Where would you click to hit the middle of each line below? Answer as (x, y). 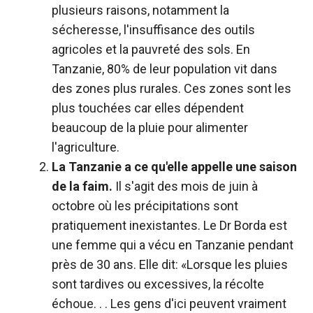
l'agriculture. (86, 147)
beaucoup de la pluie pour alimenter (150, 127)
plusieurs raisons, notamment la (140, 10)
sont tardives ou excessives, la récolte (158, 284)
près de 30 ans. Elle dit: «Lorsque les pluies (170, 264)
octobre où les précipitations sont (145, 205)
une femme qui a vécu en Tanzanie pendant (173, 245)
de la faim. (82, 186)
